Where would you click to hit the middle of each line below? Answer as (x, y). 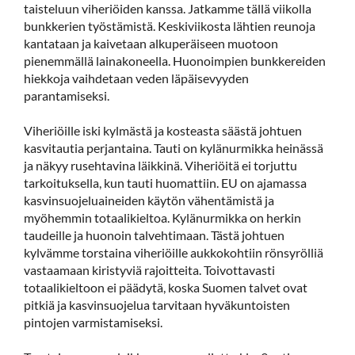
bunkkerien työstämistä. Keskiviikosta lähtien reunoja (170, 26)
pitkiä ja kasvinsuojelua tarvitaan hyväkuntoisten (157, 305)
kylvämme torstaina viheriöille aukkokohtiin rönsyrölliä (174, 252)
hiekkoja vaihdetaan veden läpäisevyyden (136, 78)
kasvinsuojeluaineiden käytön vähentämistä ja (149, 200)
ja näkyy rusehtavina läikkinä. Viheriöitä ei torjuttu (160, 165)
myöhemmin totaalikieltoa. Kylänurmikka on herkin (162, 218)
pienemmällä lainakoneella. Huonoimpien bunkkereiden (175, 61)
